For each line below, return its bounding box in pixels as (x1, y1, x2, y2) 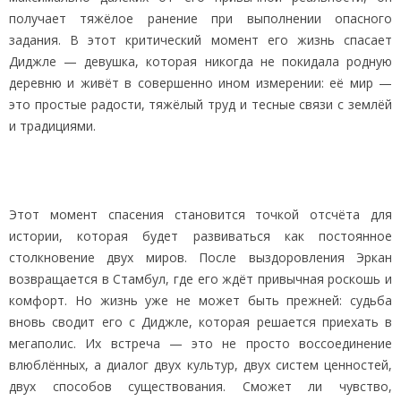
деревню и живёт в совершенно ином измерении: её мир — (9, 73, 392, 91)
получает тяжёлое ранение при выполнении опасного (9, 9, 392, 27)
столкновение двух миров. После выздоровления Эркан (9, 248, 392, 266)
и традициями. (9, 116, 96, 134)
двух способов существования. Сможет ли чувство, (9, 377, 392, 395)
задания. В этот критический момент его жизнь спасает (9, 30, 392, 48)
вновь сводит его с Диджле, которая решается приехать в (9, 312, 392, 330)
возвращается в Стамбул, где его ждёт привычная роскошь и (9, 269, 392, 287)
